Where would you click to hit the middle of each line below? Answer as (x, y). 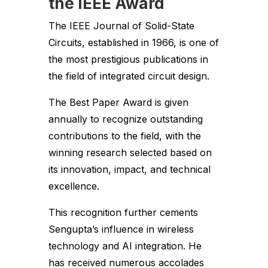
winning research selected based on (130, 153)
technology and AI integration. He (125, 246)
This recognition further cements (123, 213)
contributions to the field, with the (124, 136)
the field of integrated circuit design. (129, 76)
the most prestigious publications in (128, 60)
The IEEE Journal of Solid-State (121, 26)
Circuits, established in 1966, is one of (133, 43)
